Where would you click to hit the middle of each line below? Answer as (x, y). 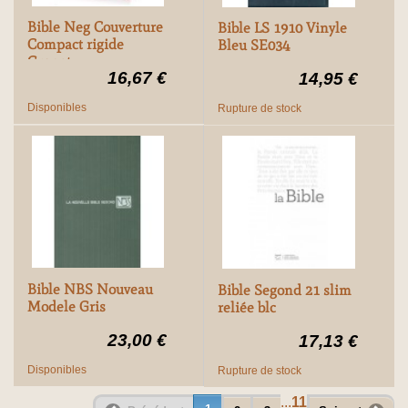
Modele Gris (66, 307)
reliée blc (246, 307)
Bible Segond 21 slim (284, 290)
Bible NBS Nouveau (90, 290)
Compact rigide (76, 45)
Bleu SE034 (253, 46)
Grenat (49, 62)
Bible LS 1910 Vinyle (282, 28)
